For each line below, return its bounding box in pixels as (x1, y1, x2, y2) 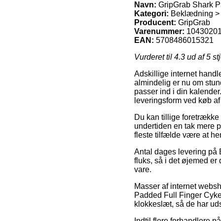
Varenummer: (134, 27, 184, 36)
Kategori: (134, 9, 169, 18)
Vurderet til (134, 52, 174, 61)
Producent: (134, 18, 176, 27)
